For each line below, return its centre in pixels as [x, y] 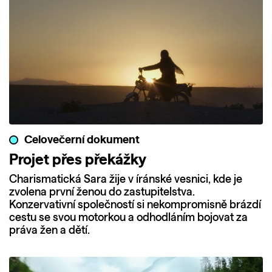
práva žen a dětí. [49, 231]
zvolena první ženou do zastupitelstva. [102, 192]
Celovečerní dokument [82, 140]
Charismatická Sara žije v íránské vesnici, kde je [126, 180]
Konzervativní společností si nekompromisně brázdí [135, 205]
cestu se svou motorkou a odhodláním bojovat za [128, 218]
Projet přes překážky [78, 160]
